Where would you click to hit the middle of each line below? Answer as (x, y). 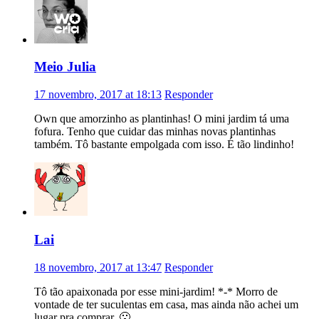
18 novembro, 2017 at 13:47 (98, 267)
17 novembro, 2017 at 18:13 (98, 95)
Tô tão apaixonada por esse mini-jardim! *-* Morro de (156, 291)
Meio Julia (65, 67)
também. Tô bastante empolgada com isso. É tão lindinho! (164, 145)
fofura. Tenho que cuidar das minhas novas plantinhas (155, 132)
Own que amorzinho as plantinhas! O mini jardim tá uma (162, 119)
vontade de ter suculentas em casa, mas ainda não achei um (166, 304)
